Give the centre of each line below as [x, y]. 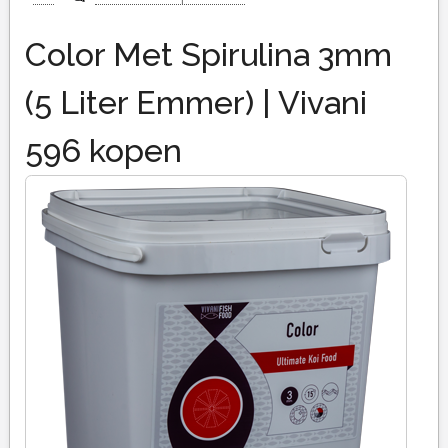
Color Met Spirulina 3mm [208, 55]
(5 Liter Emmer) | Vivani [195, 103]
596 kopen [103, 151]
